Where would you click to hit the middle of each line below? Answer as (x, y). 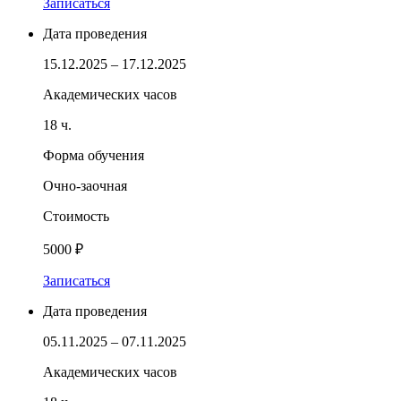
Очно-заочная (85, 185)
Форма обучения (94, 155)
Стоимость (76, 216)
